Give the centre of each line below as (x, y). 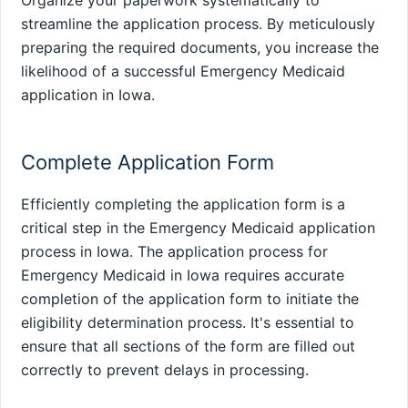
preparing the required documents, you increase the (200, 47)
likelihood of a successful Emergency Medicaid (183, 71)
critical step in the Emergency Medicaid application (198, 227)
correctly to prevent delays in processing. (165, 369)
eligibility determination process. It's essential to (188, 322)
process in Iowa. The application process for (174, 251)
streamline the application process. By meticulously (198, 23)
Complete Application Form (148, 162)
